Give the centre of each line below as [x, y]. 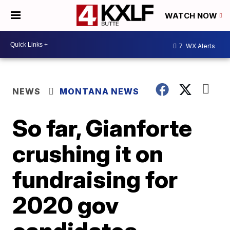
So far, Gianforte [102, 128]
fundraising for [95, 179]
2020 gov [66, 205]
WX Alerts [200, 46]
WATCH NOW [192, 16]
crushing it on [88, 154]
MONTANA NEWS [100, 91]
